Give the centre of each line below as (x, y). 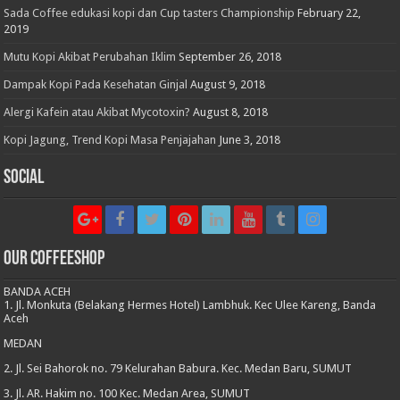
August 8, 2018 (231, 112)
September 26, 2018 (230, 56)
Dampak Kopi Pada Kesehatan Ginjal (96, 84)
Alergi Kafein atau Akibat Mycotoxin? (97, 112)
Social (24, 178)
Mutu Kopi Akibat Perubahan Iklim (90, 56)
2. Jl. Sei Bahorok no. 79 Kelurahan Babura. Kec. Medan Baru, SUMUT (178, 368)
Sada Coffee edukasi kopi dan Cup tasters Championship (150, 12)
